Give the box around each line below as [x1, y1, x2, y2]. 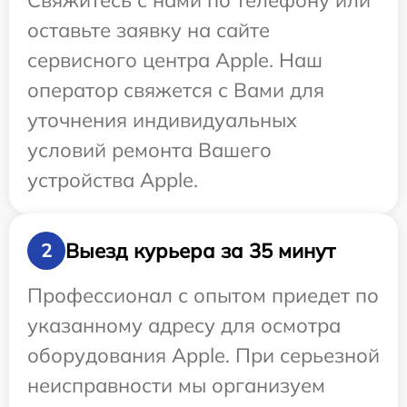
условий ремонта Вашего [27, 137, 272, 164]
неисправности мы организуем [27, 372, 325, 399]
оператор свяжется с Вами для [27, 77, 324, 104]
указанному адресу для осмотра [27, 313, 341, 339]
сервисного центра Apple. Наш [27, 47, 323, 74]
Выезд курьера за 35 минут [65, 237, 335, 263]
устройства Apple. [27, 167, 198, 194]
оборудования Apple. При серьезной [27, 342, 380, 369]
